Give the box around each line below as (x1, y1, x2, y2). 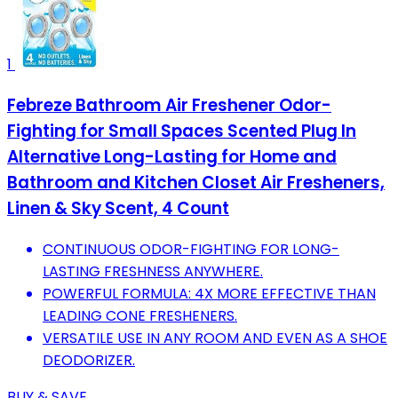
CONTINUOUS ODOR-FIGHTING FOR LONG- (43, 238, 339, 259)
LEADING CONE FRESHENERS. (43, 305, 237, 326)
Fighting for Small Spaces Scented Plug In (7, 119, 356, 144)
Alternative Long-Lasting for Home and (7, 145, 337, 170)
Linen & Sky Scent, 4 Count (7, 196, 229, 221)
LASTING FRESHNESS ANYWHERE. (43, 260, 263, 282)
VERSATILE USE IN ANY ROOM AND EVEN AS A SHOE (43, 327, 387, 348)
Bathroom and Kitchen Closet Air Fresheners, (7, 171, 385, 195)
